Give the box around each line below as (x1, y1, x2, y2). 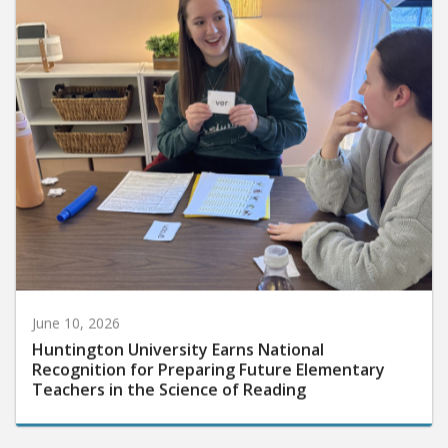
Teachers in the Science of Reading (32, 372, 306, 395)
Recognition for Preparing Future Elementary (32, 352, 385, 375)
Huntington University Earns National (32, 332, 324, 355)
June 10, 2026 (32, 307, 120, 327)
